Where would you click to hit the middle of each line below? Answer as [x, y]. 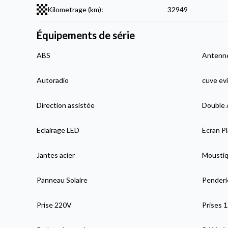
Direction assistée [66, 105]
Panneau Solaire [62, 180]
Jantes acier [56, 155]
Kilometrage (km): [76, 10]
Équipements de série [86, 35]
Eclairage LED [58, 130]
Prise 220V [54, 205]
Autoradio [53, 80]
